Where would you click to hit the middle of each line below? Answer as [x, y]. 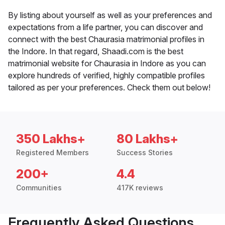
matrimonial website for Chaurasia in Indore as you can [107, 64]
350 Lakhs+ [51, 139]
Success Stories [145, 153]
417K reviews [140, 188]
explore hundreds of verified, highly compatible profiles [106, 76]
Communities [39, 188]
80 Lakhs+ [147, 139]
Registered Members [52, 153]
